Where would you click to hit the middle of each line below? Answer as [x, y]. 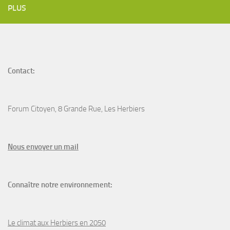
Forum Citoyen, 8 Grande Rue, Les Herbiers [76, 109]
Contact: [21, 71]
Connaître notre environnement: [60, 185]
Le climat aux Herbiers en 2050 [57, 223]
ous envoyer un [37, 147]
